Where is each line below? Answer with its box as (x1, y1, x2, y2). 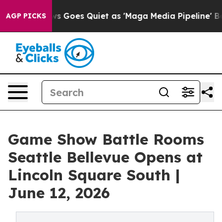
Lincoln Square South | (8, 166, 180, 184)
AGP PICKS (6, 11, 46, 20)
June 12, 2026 (8, 183, 110, 202)
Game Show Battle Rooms (8, 130, 204, 149)
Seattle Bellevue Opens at (8, 148, 203, 166)
